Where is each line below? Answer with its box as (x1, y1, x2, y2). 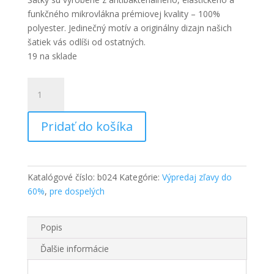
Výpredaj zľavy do (161, 171, 232, 183)
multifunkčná (26, 148, 78, 160)
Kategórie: (119, 171, 162, 183)
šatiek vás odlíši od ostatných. (27, 35, 146, 48)
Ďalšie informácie (40, 242, 109, 254)
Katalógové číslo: (27, 171, 97, 183)
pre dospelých (49, 185, 105, 197)
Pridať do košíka (40, 117, 133, 135)
